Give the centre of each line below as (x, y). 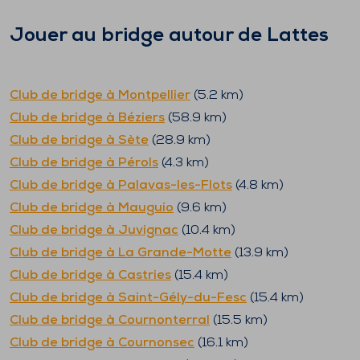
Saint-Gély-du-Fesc (182, 298)
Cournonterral (164, 321)
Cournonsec (156, 343)
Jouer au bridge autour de (138, 36)
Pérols (138, 163)
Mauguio (146, 208)
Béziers (141, 118)
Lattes (298, 36)
